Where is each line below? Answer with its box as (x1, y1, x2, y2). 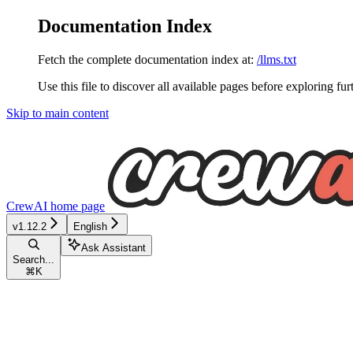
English (73, 220, 107, 232)
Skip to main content (6, 106, 109, 120)
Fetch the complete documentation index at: (38, 52, 254, 66)
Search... (13, 253, 54, 266)
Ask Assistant (81, 241, 146, 254)
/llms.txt (257, 52, 296, 66)
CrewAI (6, 199, 47, 213)
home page (47, 199, 105, 213)
